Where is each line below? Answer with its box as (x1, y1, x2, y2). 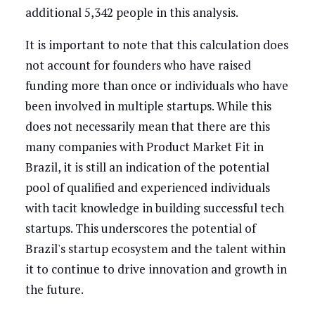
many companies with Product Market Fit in (25, 138, 264, 155)
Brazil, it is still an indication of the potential (25, 158, 269, 175)
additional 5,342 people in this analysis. (25, 4, 240, 20)
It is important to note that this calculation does (25, 36, 288, 53)
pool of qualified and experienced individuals (25, 179, 270, 195)
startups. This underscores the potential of (25, 219, 256, 236)
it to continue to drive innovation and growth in (25, 260, 287, 277)
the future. (25, 281, 84, 297)
